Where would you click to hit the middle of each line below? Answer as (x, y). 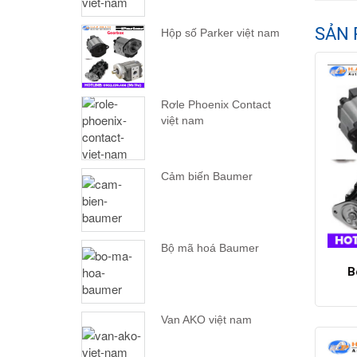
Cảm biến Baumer (207, 177)
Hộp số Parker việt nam (220, 33)
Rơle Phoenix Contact (216, 105)
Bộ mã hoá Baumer (210, 248)
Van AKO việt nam (206, 320)
